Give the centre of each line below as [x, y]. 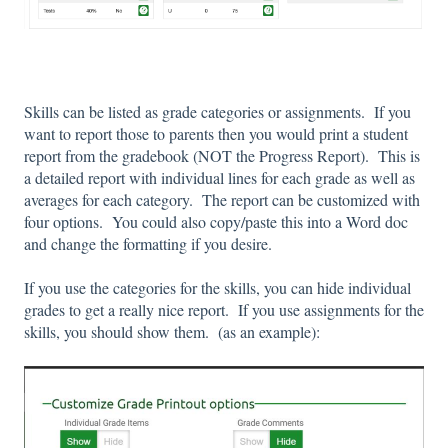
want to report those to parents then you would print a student [216, 133]
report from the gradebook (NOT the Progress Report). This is [222, 155]
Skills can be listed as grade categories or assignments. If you [217, 111]
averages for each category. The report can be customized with [222, 199]
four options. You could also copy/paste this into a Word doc [216, 221]
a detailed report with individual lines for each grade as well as [219, 177]
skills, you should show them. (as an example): [174, 332]
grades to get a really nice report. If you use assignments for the [224, 310]
